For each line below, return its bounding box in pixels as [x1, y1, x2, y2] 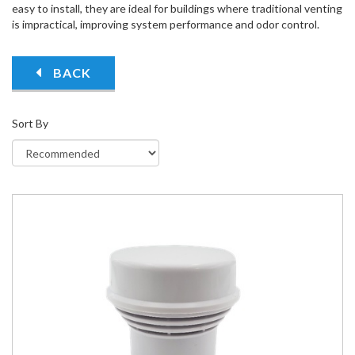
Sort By [12, 116, 48, 130]
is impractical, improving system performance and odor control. [12, 17, 319, 31]
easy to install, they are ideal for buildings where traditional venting [12, 2, 342, 15]
